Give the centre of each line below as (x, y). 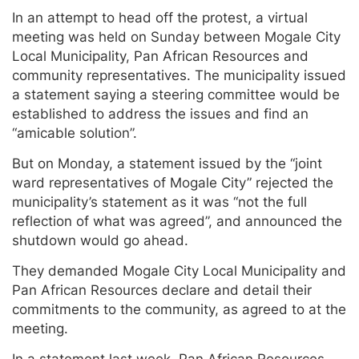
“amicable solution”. (75, 133)
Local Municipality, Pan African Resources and (160, 56)
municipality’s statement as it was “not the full (159, 202)
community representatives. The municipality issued (179, 76)
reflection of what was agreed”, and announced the (177, 222)
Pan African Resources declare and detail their (162, 290)
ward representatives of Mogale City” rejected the (173, 183)
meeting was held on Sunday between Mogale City (176, 37)
